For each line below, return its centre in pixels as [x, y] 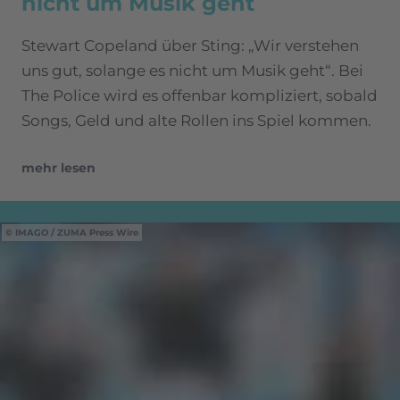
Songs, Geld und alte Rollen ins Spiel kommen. [196, 121]
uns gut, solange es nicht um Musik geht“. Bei [192, 71]
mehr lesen [58, 168]
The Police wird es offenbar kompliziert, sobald [200, 96]
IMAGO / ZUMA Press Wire [77, 233]
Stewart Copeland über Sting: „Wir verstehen [190, 46]
